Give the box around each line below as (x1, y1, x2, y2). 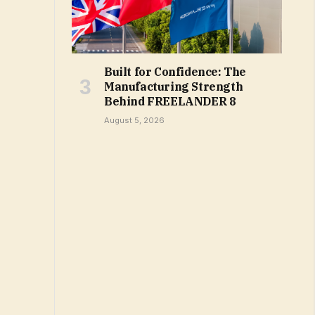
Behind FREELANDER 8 (104, 94, 236, 108)
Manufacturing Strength (104, 79, 243, 94)
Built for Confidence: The (104, 64, 247, 79)
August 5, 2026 (104, 115, 165, 125)
